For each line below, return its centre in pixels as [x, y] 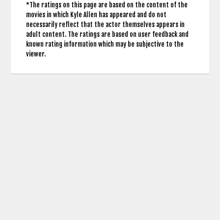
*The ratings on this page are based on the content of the [107, 5]
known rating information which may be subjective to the [105, 44]
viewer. [36, 54]
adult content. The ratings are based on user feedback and [107, 35]
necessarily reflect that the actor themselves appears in [105, 25]
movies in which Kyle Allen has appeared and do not [96, 15]
